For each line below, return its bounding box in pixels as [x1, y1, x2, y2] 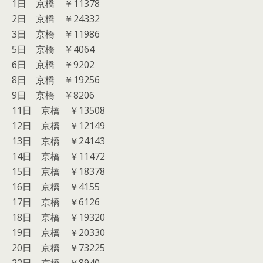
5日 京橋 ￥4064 [12, 43, 95, 56]
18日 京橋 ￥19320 [12, 211, 105, 224]
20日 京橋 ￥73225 [12, 241, 105, 254]
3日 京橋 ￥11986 [12, 28, 100, 41]
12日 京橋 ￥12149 [12, 119, 105, 132]
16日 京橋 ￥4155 [12, 180, 100, 193]
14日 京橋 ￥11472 [12, 150, 105, 163]
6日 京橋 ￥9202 [12, 58, 95, 71]
